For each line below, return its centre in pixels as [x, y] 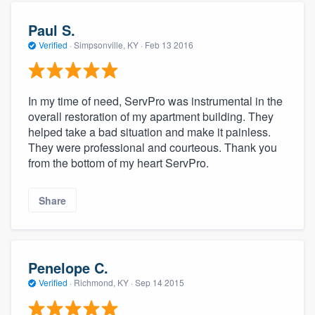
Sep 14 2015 [160, 283]
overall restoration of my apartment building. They [151, 117]
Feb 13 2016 [169, 44]
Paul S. [52, 30]
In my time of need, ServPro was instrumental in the [155, 101]
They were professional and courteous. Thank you [153, 148]
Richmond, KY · [103, 283]
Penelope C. [68, 268]
